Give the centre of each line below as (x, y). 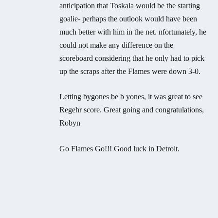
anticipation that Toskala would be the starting (130, 5)
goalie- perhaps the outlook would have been (128, 18)
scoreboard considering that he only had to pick (132, 58)
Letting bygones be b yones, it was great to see (131, 97)
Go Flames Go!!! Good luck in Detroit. (120, 148)
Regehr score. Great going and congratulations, (132, 110)
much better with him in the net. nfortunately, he (133, 32)
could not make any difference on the (117, 45)
